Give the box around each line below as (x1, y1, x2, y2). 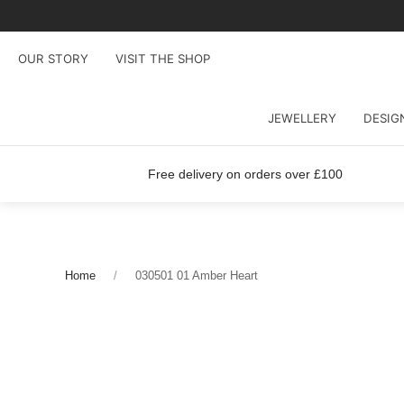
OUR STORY (18, 50, 88, 66)
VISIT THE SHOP (115, 50, 210, 66)
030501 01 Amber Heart (135, 269, 258, 282)
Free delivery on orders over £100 (147, 167, 343, 181)
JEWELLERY (267, 110, 336, 125)
